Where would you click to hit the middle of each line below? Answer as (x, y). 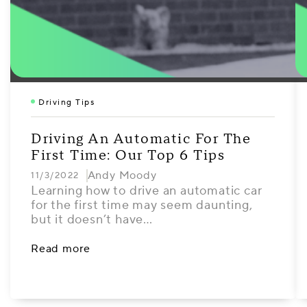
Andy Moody (122, 175)
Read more (61, 249)
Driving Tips (66, 102)
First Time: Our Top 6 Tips (128, 156)
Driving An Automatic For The (141, 139)
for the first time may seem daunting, (142, 205)
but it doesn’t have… (92, 220)
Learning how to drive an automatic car (147, 191)
